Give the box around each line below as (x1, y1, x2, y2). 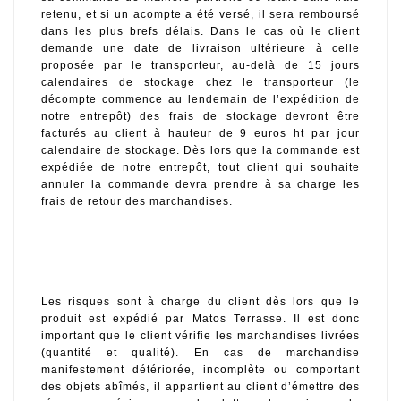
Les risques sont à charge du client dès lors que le (41, 294, 360, 308)
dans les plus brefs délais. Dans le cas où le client (41, 24, 360, 38)
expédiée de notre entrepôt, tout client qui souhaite (41, 160, 360, 174)
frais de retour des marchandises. (41, 194, 233, 208)
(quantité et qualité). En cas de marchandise (41, 346, 360, 359)
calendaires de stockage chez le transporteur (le (41, 75, 360, 89)
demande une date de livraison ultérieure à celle (41, 41, 360, 55)
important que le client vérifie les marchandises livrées (41, 328, 360, 342)
